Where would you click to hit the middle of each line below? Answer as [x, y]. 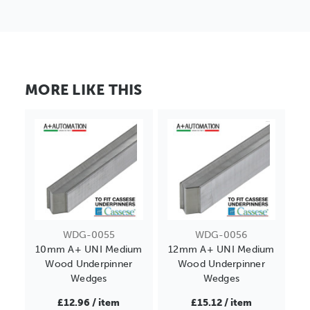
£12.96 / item [89, 302]
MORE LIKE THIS [84, 89]
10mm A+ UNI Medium [89, 249]
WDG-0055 [89, 235]
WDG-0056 [221, 235]
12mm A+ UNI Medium [221, 249]
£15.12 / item [221, 302]
